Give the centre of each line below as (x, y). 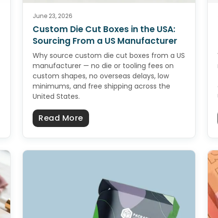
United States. (56, 97)
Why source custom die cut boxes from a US (109, 56)
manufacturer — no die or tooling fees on (103, 66)
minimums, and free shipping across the (101, 86)
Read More (61, 118)
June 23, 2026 (53, 16)
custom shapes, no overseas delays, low (101, 76)
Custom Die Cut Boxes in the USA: (104, 29)
